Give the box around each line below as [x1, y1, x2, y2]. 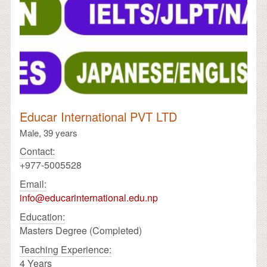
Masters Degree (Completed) [20, 223, 142, 237]
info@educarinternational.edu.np [20, 190, 158, 204]
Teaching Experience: [20, 242, 111, 256]
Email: [20, 176, 46, 191]
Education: [20, 209, 65, 223]
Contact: [20, 144, 55, 158]
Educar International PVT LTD [20, 107, 177, 125]
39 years [44, 126, 77, 139]
